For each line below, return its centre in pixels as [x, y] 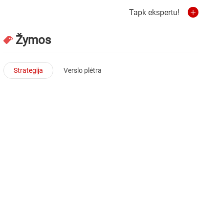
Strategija [29, 70]
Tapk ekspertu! [154, 12]
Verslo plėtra [83, 70]
